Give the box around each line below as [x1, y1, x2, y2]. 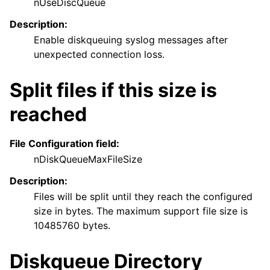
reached [10, 102, 87, 126]
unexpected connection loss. [34, 48, 165, 60]
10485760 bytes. [34, 219, 110, 231]
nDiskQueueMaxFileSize [34, 152, 142, 165]
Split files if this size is [10, 78, 217, 102]
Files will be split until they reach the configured [34, 190, 253, 202]
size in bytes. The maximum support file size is [34, 204, 248, 217]
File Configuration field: [10, 137, 119, 149]
